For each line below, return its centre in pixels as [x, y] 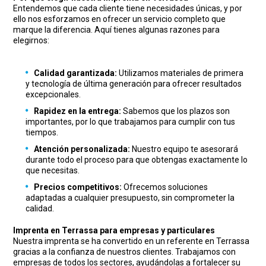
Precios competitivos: [78, 187]
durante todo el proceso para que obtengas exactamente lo [137, 160]
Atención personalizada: [82, 149]
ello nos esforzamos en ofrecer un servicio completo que [120, 19]
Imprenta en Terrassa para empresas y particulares [114, 231]
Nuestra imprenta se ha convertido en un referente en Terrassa [132, 241]
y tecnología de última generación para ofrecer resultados [134, 84]
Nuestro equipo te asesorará [184, 149]
